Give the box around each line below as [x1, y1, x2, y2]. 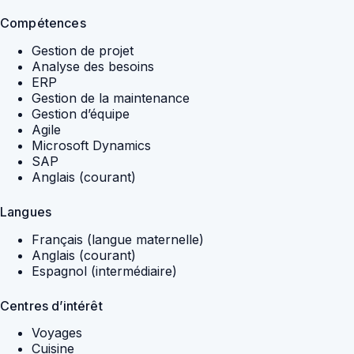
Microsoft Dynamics [32, 137, 151, 153]
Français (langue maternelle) [32, 231, 204, 247]
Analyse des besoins [32, 58, 154, 74]
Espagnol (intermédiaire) [32, 262, 177, 279]
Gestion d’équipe [32, 105, 130, 122]
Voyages [32, 325, 82, 341]
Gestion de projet [32, 42, 134, 58]
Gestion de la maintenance [32, 89, 190, 106]
